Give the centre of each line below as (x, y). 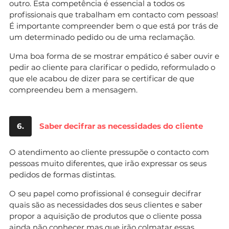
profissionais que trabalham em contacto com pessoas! (114, 14)
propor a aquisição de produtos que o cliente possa (106, 216)
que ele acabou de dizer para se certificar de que (102, 78)
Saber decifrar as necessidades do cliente (121, 126)
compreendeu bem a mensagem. (73, 89)
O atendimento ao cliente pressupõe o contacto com (109, 152)
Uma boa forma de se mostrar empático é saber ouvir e (114, 56)
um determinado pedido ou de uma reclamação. (102, 37)
